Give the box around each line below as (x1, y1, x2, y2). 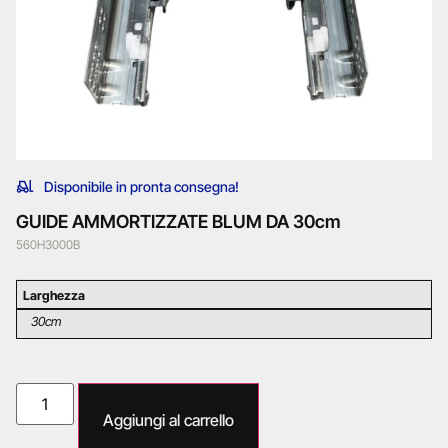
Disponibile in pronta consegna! (43, 177, 239, 195)
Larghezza (23, 288, 86, 304)
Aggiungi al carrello (103, 410, 235, 431)
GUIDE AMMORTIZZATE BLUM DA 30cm (16, 210, 341, 232)
